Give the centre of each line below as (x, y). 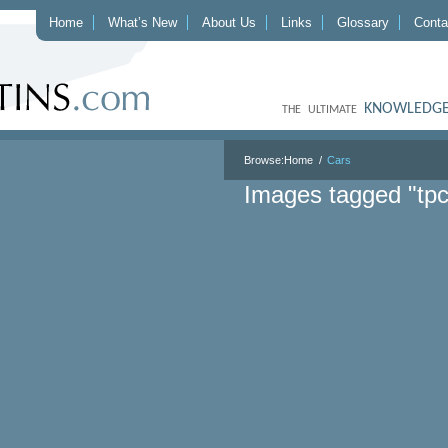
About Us (229, 22)
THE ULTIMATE (323, 110)
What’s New (142, 22)
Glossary (363, 22)
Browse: (264, 160)
